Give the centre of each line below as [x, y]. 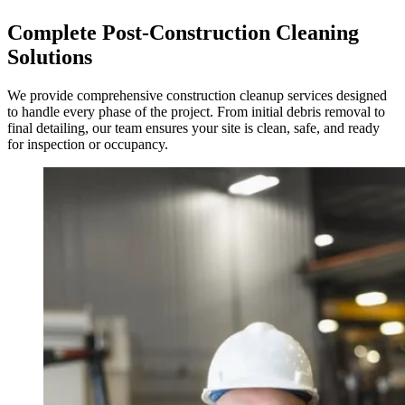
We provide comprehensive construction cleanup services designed [197, 95]
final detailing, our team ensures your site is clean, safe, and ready [193, 127]
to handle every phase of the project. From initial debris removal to [196, 111]
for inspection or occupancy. [88, 144]
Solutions [50, 57]
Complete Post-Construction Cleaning [183, 32]
